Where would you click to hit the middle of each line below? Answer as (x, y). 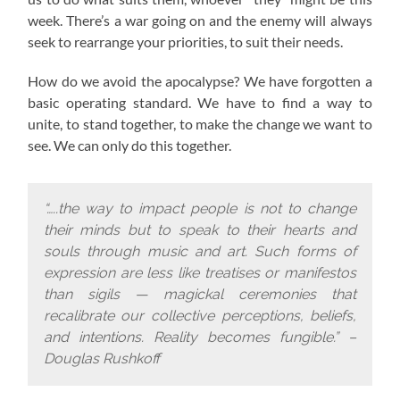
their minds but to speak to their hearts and (200, 230)
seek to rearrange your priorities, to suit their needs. (186, 41)
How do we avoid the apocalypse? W (143, 80)
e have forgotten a (315, 80)
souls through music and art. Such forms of (200, 252)
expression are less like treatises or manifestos (200, 273)
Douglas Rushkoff (101, 359)
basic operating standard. (109, 102)
